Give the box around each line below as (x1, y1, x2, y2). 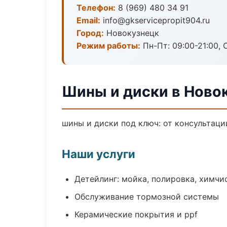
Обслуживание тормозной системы (74, 192, 219, 202)
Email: (77, 15, 100, 25)
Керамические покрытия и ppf (74, 209, 198, 219)
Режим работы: (77, 41, 140, 51)
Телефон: (77, 3, 116, 13)
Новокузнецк (104, 28, 159, 38)
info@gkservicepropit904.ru (100, 15, 210, 25)
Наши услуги (62, 147, 135, 161)
